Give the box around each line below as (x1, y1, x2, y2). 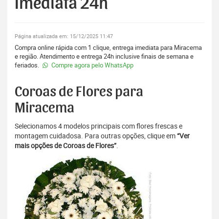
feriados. (15, 61, 41, 70)
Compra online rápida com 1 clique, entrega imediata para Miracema (15, 43, 202, 52)
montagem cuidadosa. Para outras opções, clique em (15, 131, 177, 141)
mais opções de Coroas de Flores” (15, 141, 116, 151)
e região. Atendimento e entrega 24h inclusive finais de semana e (15, 52, 194, 61)
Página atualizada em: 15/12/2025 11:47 (15, 33, 113, 40)
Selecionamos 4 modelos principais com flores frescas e (15, 121, 182, 131)
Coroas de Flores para (15, 85, 143, 100)
